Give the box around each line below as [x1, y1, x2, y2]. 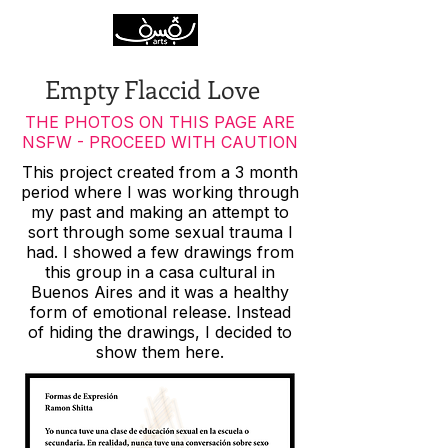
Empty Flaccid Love [45, 72, 260, 106]
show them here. [96, 342, 224, 362]
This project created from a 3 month [22, 162, 298, 182]
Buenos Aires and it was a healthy [31, 282, 289, 302]
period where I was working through [21, 182, 299, 202]
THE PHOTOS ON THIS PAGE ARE [25, 112, 295, 132]
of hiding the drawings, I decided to [28, 322, 292, 342]
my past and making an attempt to [31, 202, 289, 222]
